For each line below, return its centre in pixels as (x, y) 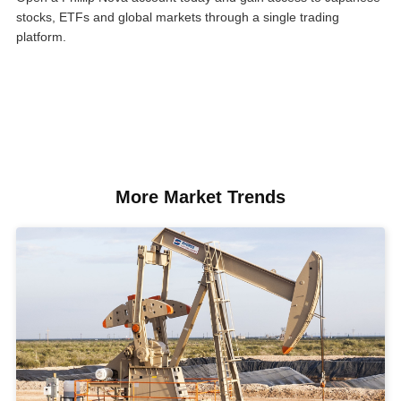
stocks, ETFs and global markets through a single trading (178, 17)
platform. (41, 37)
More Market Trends (200, 197)
